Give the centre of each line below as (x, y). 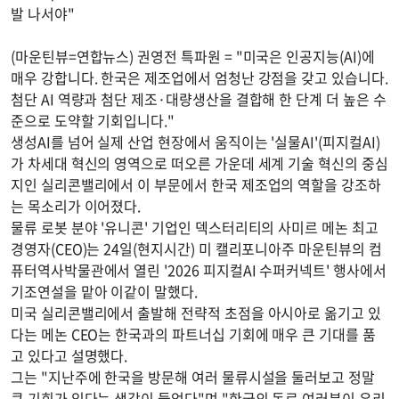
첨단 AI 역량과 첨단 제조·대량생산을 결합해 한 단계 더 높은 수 (199, 99)
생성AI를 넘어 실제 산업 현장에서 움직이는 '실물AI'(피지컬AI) (195, 142)
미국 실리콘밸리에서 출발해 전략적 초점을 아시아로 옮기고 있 (196, 313)
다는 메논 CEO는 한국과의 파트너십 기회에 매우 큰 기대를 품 (193, 334)
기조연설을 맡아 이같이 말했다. (104, 291)
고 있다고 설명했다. (69, 355)
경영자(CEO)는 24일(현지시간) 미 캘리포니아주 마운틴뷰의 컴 (196, 248)
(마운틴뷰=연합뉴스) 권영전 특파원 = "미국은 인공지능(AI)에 (193, 56)
